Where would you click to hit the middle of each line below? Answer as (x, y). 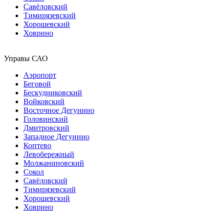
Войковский (44, 101)
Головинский (46, 119)
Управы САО (26, 58)
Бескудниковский (53, 92)
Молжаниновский (54, 163)
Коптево (37, 145)
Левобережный (49, 154)
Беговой (37, 84)
